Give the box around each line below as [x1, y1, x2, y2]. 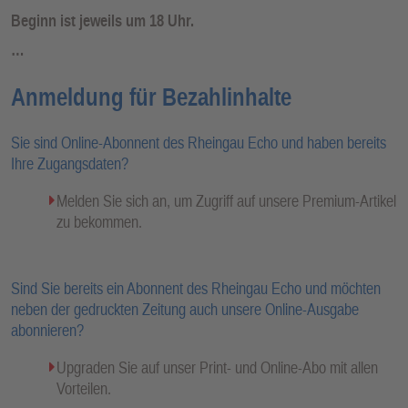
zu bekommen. [56, 212, 142, 232]
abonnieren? [11, 321, 84, 341]
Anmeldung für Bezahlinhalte [11, 83, 291, 112]
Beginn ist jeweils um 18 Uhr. [11, 11, 194, 31]
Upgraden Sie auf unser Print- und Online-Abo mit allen [56, 358, 378, 378]
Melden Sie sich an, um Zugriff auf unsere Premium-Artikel [56, 191, 396, 211]
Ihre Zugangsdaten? [11, 154, 128, 174]
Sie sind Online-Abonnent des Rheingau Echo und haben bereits [11, 133, 386, 153]
